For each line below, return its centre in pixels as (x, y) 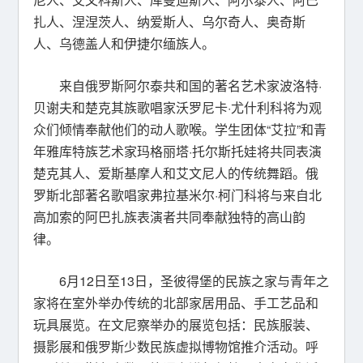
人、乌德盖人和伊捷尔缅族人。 (124, 43)
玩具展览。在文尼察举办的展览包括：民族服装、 (176, 325)
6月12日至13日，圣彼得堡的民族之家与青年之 (194, 281)
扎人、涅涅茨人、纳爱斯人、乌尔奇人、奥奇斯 (170, 21)
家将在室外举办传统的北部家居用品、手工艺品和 (176, 303)
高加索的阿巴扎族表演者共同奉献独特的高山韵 (170, 217)
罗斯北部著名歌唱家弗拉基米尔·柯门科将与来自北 (178, 195)
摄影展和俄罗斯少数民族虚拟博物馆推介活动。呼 (176, 346)
